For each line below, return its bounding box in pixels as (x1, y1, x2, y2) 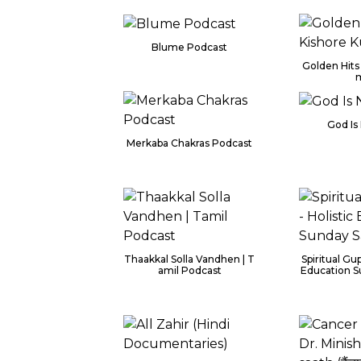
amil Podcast (157, 264, 222, 276)
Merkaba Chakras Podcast (127, 137, 253, 149)
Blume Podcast (151, 40, 228, 53)
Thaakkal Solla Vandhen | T (124, 253, 255, 265)
